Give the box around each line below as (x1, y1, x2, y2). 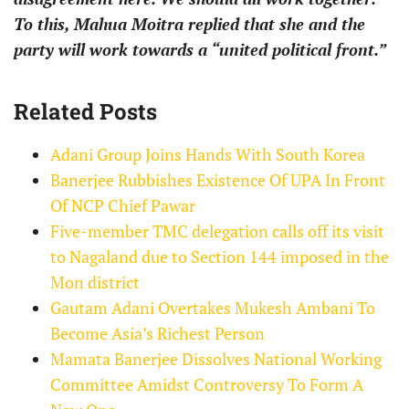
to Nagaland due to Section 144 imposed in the (50, 245, 389, 267)
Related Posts (14, 96, 157, 126)
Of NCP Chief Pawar (50, 194, 195, 216)
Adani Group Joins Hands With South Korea (50, 142, 365, 165)
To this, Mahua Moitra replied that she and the (14, 12, 365, 35)
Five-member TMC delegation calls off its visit (50, 219, 384, 242)
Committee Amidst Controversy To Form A (50, 372, 363, 395)
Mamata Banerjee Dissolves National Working (50, 347, 382, 370)
